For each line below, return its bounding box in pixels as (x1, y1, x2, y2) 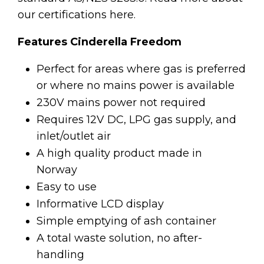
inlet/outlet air (37, 129, 114, 143)
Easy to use (37, 180, 100, 193)
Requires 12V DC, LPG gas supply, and (37, 113, 237, 126)
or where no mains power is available (37, 78, 238, 92)
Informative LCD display (37, 197, 167, 210)
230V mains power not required (37, 95, 209, 109)
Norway (37, 163, 81, 176)
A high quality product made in (37, 146, 203, 160)
